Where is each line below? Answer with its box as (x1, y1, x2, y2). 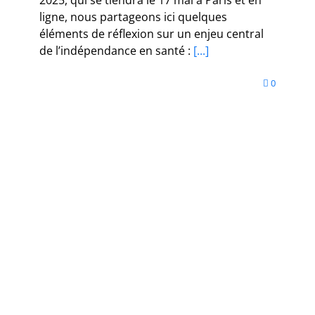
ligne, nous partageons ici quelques (39, 8, 227, 25)
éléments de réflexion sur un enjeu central (39, 25, 264, 41)
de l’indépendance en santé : (39, 42, 191, 58)
